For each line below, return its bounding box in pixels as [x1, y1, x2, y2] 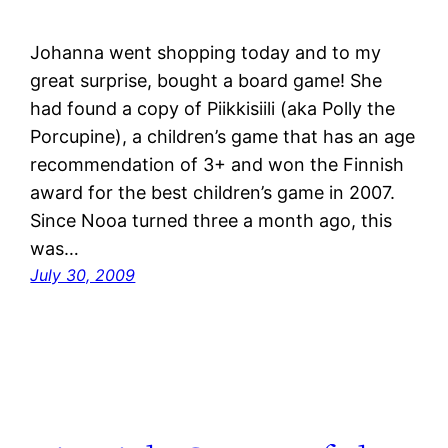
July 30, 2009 [30, 265, 136, 286]
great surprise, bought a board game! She [30, 70, 383, 92]
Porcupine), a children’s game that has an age [30, 126, 416, 148]
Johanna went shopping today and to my [30, 42, 382, 64]
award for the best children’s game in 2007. [30, 182, 396, 204]
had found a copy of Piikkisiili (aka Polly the [30, 98, 396, 120]
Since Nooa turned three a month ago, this [30, 210, 393, 232]
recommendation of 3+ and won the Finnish [30, 154, 405, 176]
